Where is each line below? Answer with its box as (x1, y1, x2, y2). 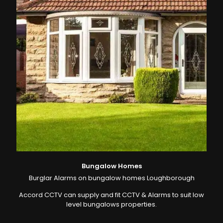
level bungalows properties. (66, 200, 157, 210)
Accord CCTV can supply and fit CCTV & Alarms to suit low (19, 190, 204, 200)
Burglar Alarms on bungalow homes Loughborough (28, 173, 195, 183)
